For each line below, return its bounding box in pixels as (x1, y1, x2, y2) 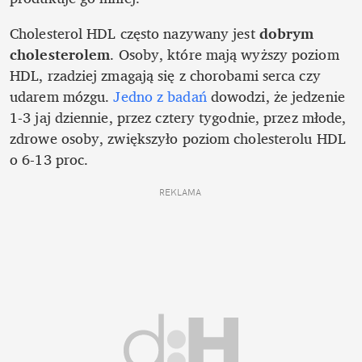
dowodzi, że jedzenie (206, 84, 345, 109)
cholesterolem (10, 42, 111, 67)
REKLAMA (158, 187, 204, 199)
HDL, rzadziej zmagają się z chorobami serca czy (10, 63, 321, 88)
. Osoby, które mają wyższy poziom (110, 42, 339, 67)
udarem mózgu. (10, 84, 114, 109)
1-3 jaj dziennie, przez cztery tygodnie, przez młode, (10, 105, 347, 130)
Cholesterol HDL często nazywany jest (10, 21, 259, 46)
